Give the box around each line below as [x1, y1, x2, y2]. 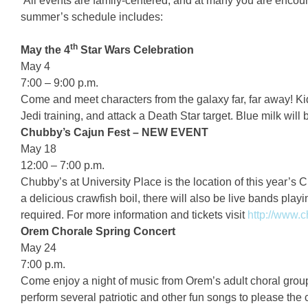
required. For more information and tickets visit [21, 209, 247, 221]
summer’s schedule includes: [21, 11, 163, 23]
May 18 [21, 143, 56, 155]
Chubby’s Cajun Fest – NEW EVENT [21, 126, 208, 138]
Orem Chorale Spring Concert [21, 225, 175, 237]
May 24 [21, 242, 56, 254]
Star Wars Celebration [78, 44, 194, 56]
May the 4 [21, 44, 70, 56]
